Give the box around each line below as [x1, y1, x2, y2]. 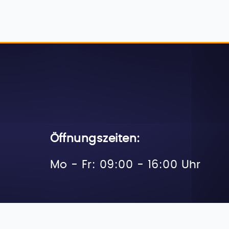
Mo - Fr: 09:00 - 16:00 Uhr [50, 159, 201, 170]
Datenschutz [89, 218, 148, 227]
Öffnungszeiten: [50, 133, 141, 144]
